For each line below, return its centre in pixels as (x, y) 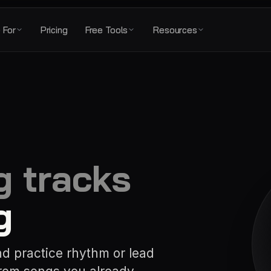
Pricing (54, 30)
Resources (175, 30)
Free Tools (106, 30)
